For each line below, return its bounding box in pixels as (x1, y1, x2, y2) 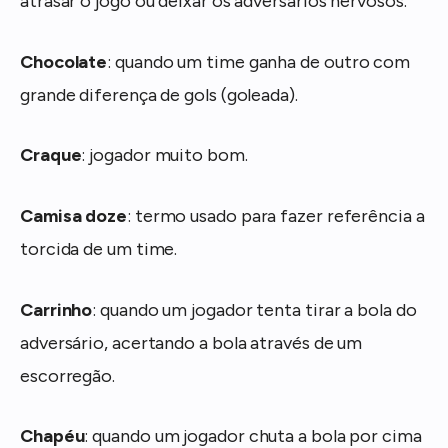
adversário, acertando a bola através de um (20, 331, 363, 354)
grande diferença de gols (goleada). (20, 83, 298, 106)
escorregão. (20, 364, 116, 387)
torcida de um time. (20, 238, 178, 261)
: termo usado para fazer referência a (127, 205, 425, 228)
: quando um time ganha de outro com (107, 50, 411, 73)
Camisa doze (20, 205, 128, 228)
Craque (20, 144, 82, 167)
